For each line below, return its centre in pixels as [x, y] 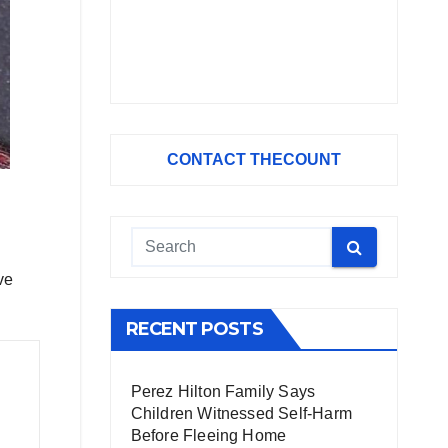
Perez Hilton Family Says [223, 391]
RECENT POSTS [194, 329]
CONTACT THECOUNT [253, 159]
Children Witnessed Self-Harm [241, 413]
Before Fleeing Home [208, 435]
